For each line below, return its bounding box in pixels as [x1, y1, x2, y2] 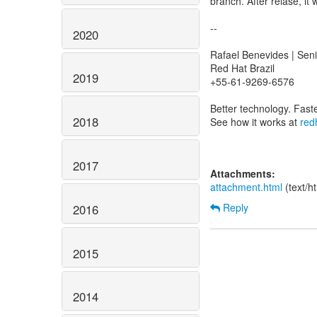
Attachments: [210, 166, 275, 180]
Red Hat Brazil [210, 61, 275, 75]
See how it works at [210, 115, 300, 129]
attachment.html [210, 180, 282, 194]
